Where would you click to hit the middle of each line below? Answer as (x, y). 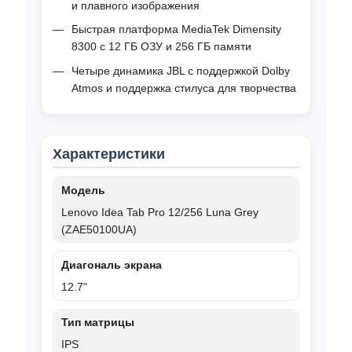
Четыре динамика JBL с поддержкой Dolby (181, 70)
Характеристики (109, 154)
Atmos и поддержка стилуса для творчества (184, 88)
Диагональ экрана (112, 264)
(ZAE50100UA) (99, 229)
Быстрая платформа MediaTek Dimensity (176, 29)
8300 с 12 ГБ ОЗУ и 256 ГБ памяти (161, 47)
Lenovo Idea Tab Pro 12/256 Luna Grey (160, 212)
